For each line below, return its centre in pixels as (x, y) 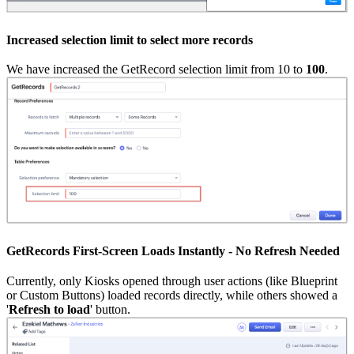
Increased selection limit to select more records (130, 40)
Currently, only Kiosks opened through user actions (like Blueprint (172, 281)
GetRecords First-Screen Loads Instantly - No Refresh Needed (173, 251)
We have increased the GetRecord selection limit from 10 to (156, 70)
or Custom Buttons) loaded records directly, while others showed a (172, 295)
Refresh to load (49, 309)
